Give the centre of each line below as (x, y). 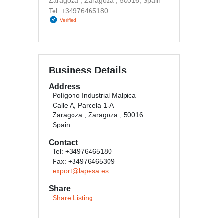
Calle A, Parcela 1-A (83, 105)
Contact (63, 142)
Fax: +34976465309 (84, 161)
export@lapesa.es (81, 171)
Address (64, 86)
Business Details (88, 70)
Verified (68, 20)
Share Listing (73, 198)
